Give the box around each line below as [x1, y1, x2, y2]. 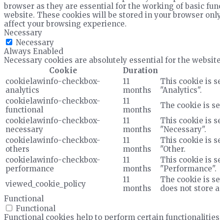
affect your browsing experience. [4, 19, 127, 29]
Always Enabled [4, 47, 63, 56]
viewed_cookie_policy [5, 179, 86, 189]
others [5, 144, 29, 154]
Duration [123, 66, 158, 76]
